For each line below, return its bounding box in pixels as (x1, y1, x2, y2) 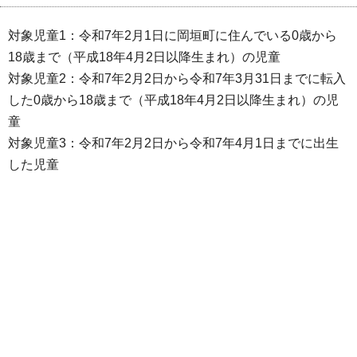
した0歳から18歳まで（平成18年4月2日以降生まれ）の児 (8, 93, 339, 108)
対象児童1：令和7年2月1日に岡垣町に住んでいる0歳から (8, 29, 337, 43)
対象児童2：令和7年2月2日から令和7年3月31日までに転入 (8, 72, 346, 86)
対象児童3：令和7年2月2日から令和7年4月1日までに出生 (8, 136, 339, 151)
